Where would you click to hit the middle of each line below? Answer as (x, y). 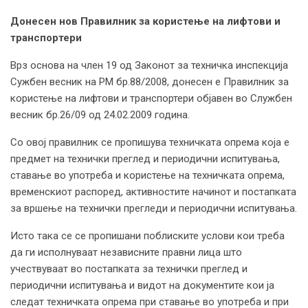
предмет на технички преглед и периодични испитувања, (145, 158)
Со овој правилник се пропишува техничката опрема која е (150, 142)
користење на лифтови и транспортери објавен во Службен (151, 98)
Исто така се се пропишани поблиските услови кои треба (147, 235)
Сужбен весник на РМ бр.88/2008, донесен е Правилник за (150, 81)
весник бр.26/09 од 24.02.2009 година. (100, 114)
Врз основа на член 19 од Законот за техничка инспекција (149, 65)
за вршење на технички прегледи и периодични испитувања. (154, 208)
